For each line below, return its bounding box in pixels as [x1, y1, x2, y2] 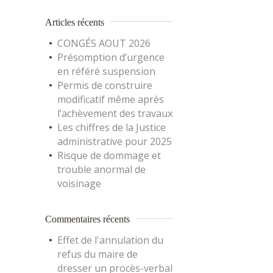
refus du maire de [57, 247, 138, 261]
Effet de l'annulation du [57, 233, 163, 247]
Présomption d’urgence [57, 51, 165, 64]
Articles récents [45, 17, 104, 27]
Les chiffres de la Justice [57, 121, 166, 134]
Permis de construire [57, 79, 152, 92]
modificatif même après [57, 93, 164, 106]
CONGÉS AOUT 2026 [57, 37, 151, 50]
